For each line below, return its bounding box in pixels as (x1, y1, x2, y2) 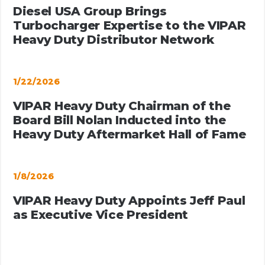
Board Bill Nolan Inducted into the (13, 113, 226, 127)
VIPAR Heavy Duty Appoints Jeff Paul (13, 193, 245, 208)
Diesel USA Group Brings (13, 4, 167, 18)
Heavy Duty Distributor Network (13, 33, 215, 47)
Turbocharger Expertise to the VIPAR (13, 18, 246, 33)
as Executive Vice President (13, 208, 189, 222)
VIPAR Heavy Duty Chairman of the (13, 99, 231, 113)
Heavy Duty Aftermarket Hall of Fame (13, 127, 246, 141)
